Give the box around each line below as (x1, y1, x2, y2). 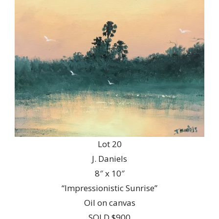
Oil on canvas (84, 197, 135, 209)
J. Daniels (92, 153, 127, 165)
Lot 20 (97, 138, 122, 150)
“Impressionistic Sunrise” (62, 182, 157, 194)
